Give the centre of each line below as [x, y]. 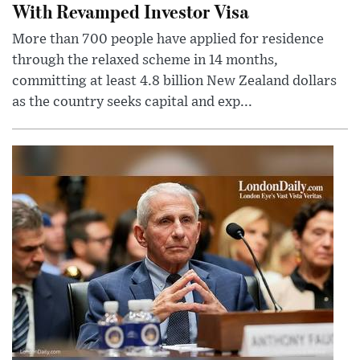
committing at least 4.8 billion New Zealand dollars [174, 82]
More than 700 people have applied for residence [168, 40]
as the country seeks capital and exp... [132, 102]
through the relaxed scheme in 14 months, [145, 61]
